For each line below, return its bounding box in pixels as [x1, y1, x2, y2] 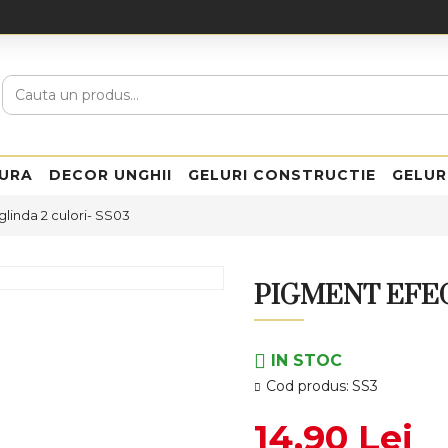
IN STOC [271, 351, 342, 370]
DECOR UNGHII [49, 165, 172, 184]
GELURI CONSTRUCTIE [188, 165, 376, 184]
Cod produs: [266, 377, 349, 395]
